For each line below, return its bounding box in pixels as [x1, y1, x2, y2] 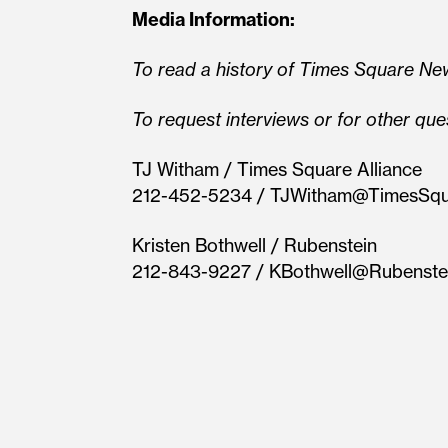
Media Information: [132, 8, 295, 31]
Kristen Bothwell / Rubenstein [132, 234, 377, 257]
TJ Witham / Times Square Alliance [132, 158, 422, 181]
